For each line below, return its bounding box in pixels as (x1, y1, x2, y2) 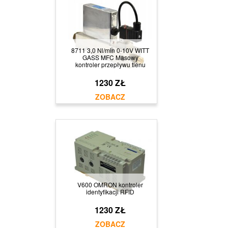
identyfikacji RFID (86, 187, 134, 196)
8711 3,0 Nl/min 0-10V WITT (71, 45, 149, 54)
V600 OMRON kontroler (77, 180, 143, 189)
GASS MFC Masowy (82, 52, 138, 62)
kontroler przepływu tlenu (75, 60, 146, 69)
